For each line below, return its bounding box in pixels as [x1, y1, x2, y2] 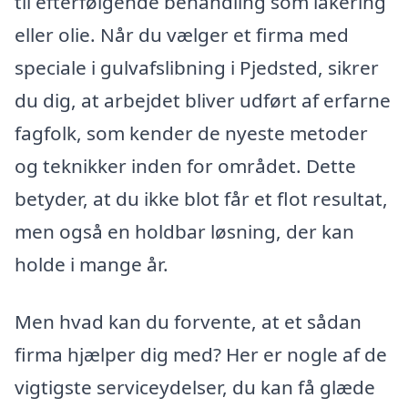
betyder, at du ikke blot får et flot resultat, [15, 185, 388, 211]
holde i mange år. [15, 250, 168, 277]
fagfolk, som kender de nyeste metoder [15, 119, 368, 146]
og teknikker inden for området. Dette [15, 152, 356, 178]
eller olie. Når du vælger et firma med [15, 21, 349, 47]
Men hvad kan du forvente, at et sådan [15, 309, 362, 335]
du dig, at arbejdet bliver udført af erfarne [15, 87, 391, 113]
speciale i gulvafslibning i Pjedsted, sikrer [15, 54, 379, 80]
